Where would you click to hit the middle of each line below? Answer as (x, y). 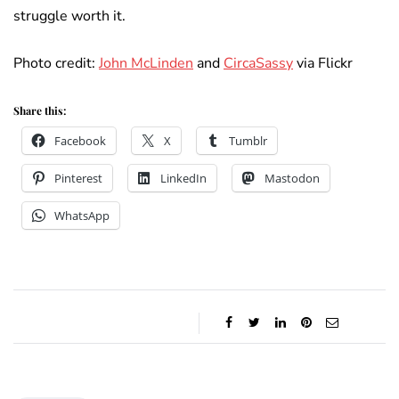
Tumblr (248, 140)
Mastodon (292, 178)
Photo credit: (56, 63)
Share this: (40, 110)
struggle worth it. (69, 16)
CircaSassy (258, 63)
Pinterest (78, 178)
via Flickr (323, 63)
